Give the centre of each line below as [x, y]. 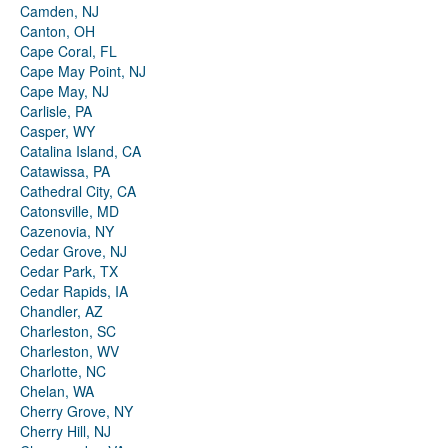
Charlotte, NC [63, 371]
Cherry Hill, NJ [65, 431]
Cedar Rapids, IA [74, 291]
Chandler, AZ [61, 311]
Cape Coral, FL [68, 51]
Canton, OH [57, 31]
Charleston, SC [68, 331]
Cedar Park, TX [69, 271]
